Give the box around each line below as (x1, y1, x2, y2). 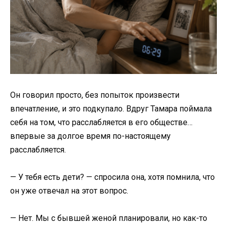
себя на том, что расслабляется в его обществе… (10, 117, 193, 127)
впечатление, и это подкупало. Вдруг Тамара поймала (10, 103, 212, 113)
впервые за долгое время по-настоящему (10, 131, 171, 141)
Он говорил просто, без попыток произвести (10, 90, 179, 100)
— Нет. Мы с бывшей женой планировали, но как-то (10, 213, 207, 223)
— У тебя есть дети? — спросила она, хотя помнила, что (10, 172, 215, 182)
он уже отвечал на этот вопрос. (10, 185, 128, 196)
